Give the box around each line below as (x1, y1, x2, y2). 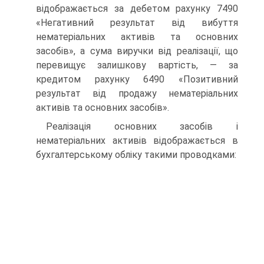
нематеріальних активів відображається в (36, 135, 238, 146)
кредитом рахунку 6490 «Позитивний (36, 74, 238, 85)
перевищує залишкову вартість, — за (36, 60, 238, 71)
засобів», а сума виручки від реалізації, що (36, 45, 238, 57)
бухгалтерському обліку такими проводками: (36, 149, 236, 160)
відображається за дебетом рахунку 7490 (36, 3, 238, 14)
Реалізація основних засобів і (46, 121, 238, 132)
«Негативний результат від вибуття (36, 17, 238, 28)
